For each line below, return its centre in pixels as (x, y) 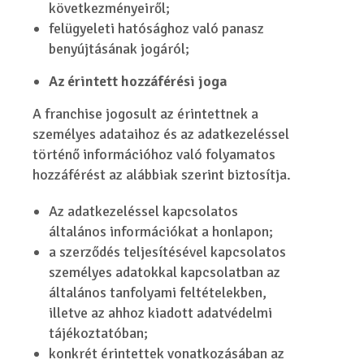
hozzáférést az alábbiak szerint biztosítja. (162, 175)
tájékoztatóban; (99, 333)
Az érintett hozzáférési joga (139, 81)
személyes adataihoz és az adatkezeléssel (161, 134)
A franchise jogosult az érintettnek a (146, 114)
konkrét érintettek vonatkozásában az (167, 353)
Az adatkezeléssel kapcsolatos (144, 211)
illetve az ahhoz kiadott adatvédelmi (161, 313)
